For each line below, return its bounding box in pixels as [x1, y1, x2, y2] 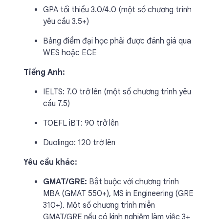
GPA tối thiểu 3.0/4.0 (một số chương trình [43, 5, 192, 15]
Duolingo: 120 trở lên [43, 138, 115, 148]
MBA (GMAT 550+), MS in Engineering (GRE [43, 189, 194, 198]
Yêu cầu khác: [23, 157, 77, 167]
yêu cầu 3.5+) [43, 17, 89, 26]
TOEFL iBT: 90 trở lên [43, 118, 119, 128]
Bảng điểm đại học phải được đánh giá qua [43, 36, 191, 46]
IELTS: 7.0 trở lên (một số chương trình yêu [43, 87, 191, 97]
